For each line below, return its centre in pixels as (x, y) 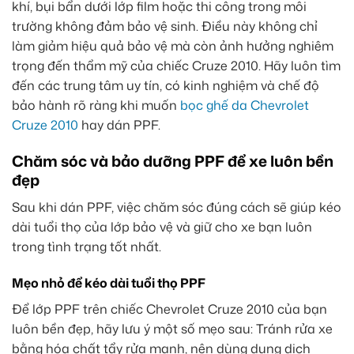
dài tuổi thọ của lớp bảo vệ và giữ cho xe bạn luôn (162, 226)
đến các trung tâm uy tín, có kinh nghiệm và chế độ (166, 86)
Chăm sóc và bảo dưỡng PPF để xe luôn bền (173, 161)
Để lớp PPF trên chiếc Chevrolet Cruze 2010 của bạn (169, 309)
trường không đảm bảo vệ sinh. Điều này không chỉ (165, 26)
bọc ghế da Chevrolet (245, 105)
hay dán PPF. (119, 125)
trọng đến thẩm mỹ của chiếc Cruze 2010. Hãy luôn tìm (176, 66)
